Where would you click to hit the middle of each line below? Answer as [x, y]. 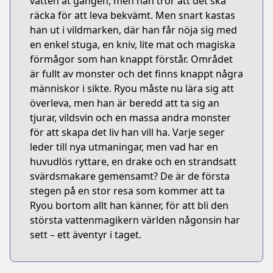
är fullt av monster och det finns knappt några [136, 74]
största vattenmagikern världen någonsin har [135, 220]
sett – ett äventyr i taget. [86, 235]
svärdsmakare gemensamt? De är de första [130, 176]
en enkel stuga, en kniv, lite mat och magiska [133, 44]
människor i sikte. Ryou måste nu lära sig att [132, 88]
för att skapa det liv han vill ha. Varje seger [127, 132]
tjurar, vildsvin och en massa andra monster [130, 118]
